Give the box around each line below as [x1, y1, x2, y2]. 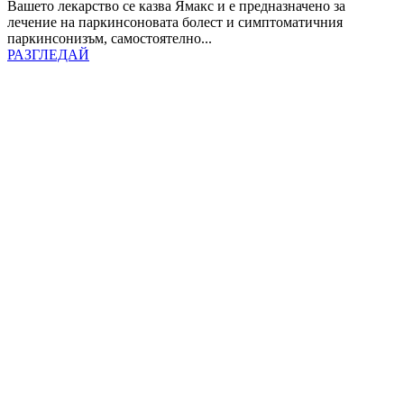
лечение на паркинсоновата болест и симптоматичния [7, 14, 343, 30]
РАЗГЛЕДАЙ [7, 46, 89, 62]
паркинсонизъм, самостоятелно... [7, 30, 212, 46]
